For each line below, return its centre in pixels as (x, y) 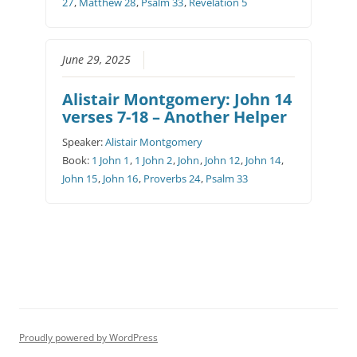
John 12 (222, 161)
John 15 (79, 179)
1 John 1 (110, 161)
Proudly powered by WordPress (88, 338)
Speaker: (83, 142)
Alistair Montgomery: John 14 (177, 100)
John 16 (120, 179)
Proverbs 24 (171, 179)
